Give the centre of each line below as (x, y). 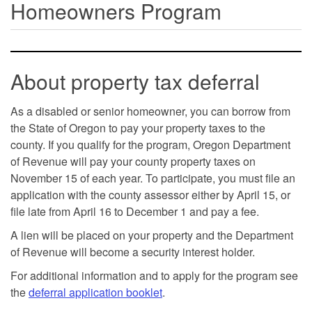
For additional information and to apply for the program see (154, 275)
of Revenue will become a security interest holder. (133, 251)
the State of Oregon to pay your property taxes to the (138, 127)
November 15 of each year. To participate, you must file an (153, 178)
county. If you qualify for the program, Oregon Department (150, 144)
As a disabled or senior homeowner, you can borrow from (150, 111)
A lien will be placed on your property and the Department (152, 235)
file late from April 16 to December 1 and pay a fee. (136, 211)
